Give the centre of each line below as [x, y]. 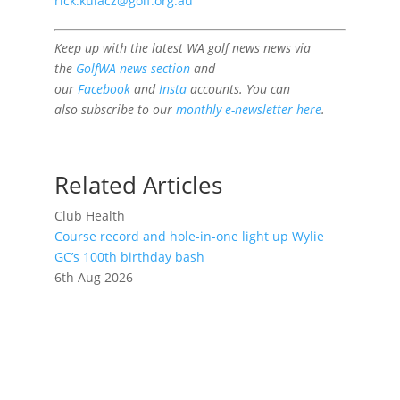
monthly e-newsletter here [248, 109]
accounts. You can [238, 89]
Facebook [104, 89]
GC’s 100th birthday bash [129, 257]
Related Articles [138, 185]
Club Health [89, 216]
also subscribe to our [115, 109]
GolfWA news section [133, 68]
